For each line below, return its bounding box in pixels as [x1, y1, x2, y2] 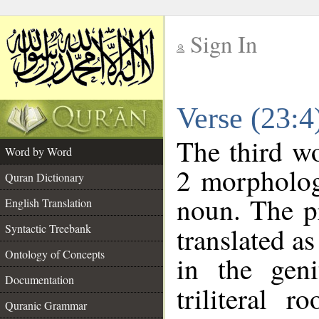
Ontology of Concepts [5, 246, 105, 261]
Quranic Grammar [5, 298, 87, 313]
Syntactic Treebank [5, 221, 91, 236]
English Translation [5, 195, 92, 210]
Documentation [5, 272, 74, 287]
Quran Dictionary [5, 169, 84, 184]
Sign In [190, 28, 257, 59]
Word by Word [5, 144, 72, 159]
